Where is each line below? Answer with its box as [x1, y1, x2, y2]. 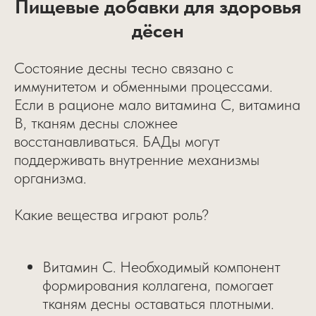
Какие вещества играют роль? [14, 205, 209, 224]
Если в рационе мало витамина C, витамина [14, 95, 300, 114]
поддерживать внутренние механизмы [14, 150, 260, 169]
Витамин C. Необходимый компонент [42, 257, 281, 276]
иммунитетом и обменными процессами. [14, 76, 272, 95]
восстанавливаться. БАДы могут [14, 131, 220, 150]
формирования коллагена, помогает [42, 275, 274, 294]
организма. [14, 168, 86, 187]
